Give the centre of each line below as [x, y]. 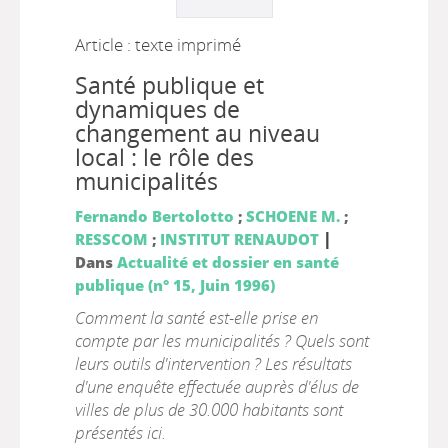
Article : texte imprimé [157, 44]
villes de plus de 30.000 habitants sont [208, 409]
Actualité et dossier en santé [227, 262]
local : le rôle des [164, 157]
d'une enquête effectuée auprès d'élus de [216, 386]
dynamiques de [157, 109]
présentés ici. [120, 432]
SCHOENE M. [292, 216]
